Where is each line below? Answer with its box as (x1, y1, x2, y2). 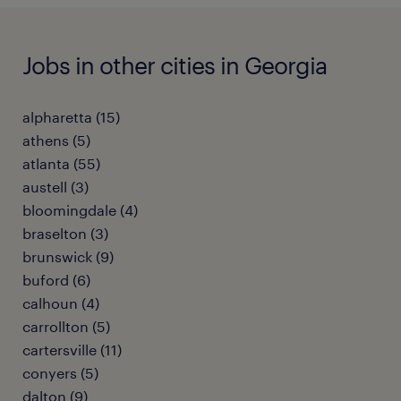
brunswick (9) (22, 248, 114, 265)
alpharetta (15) (22, 108, 120, 125)
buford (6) (22, 271, 90, 288)
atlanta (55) (22, 155, 100, 172)
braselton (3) (22, 225, 108, 242)
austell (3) (22, 178, 89, 195)
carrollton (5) (22, 318, 110, 335)
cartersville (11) (22, 341, 122, 358)
